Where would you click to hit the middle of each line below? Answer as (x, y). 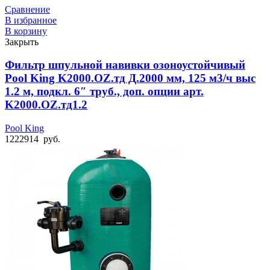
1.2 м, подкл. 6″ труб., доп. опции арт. (104, 92)
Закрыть (22, 42)
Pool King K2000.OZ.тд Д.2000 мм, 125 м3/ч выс (130, 78)
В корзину (26, 31)
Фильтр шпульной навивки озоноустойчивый (125, 65)
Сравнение (27, 9)
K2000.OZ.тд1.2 (46, 105)
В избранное (31, 20)
